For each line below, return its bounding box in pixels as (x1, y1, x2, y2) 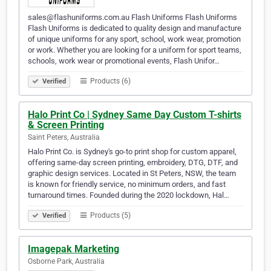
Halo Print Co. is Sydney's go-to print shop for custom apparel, (28, 147, 237, 157)
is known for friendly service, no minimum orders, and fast (28, 180, 226, 189)
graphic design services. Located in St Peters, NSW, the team (28, 169, 236, 178)
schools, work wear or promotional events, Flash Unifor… (28, 56, 220, 66)
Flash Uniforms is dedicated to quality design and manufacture (28, 24, 241, 33)
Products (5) (88, 211, 131, 220)
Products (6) (88, 77, 131, 86)
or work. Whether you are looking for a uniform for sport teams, (28, 45, 241, 55)
